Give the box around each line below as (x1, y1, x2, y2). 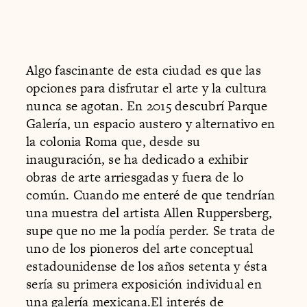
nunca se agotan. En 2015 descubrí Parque (26, 97, 268, 116)
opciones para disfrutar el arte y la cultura (26, 79, 267, 98)
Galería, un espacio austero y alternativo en (26, 114, 275, 134)
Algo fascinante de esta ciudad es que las (26, 61, 261, 80)
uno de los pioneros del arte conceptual (26, 239, 254, 258)
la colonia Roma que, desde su (26, 132, 201, 151)
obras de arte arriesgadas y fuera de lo (26, 168, 244, 187)
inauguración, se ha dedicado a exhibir (26, 150, 249, 169)
